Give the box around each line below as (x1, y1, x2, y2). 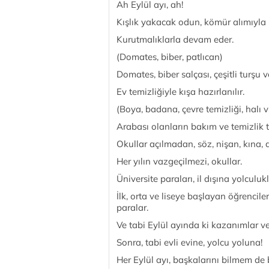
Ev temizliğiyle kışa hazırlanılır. (116, 86, 244, 97)
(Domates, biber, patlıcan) (116, 51, 223, 62)
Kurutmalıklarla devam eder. (116, 34, 234, 45)
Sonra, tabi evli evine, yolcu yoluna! (116, 237, 262, 248)
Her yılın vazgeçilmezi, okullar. (116, 156, 242, 167)
